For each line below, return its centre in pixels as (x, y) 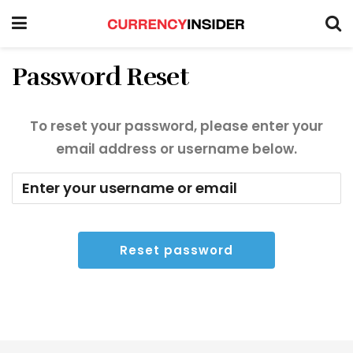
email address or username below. (176, 149)
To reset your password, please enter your (176, 126)
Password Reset (100, 77)
